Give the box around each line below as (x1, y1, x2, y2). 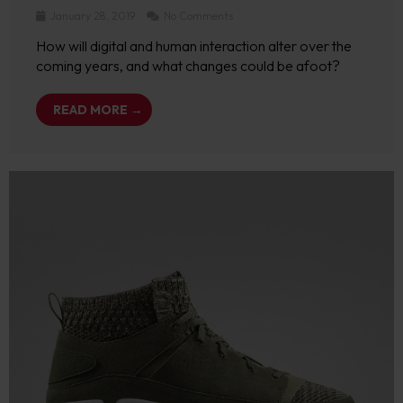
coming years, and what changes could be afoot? (36, 57, 340, 75)
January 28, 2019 (48, 9, 138, 22)
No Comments (161, 9, 233, 22)
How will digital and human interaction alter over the (36, 37, 352, 55)
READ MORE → (53, 102, 143, 118)
